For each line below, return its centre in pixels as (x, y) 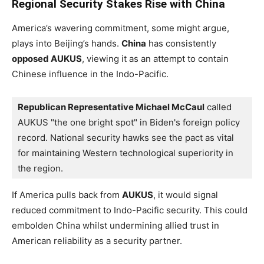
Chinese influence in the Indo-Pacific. (90, 74)
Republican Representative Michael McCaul (111, 107)
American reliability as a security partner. (97, 240)
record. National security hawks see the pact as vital (126, 137)
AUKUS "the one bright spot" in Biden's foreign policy (129, 122)
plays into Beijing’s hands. (67, 43)
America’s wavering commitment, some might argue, (121, 28)
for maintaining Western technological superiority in (126, 153)
